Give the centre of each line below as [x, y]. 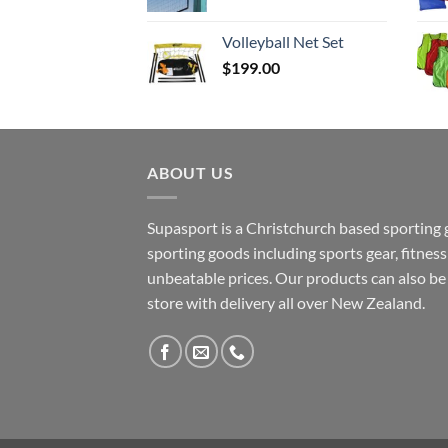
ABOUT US [190, 173]
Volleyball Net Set [283, 42]
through [371, 50]
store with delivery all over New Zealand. [286, 302]
